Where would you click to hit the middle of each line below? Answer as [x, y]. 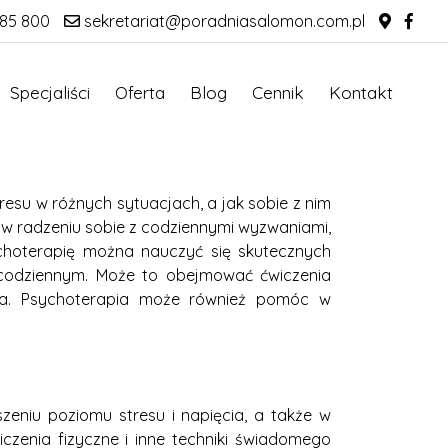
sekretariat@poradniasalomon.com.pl [222, 21]
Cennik [278, 93]
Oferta [140, 93]
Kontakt [361, 93]
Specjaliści [50, 93]
